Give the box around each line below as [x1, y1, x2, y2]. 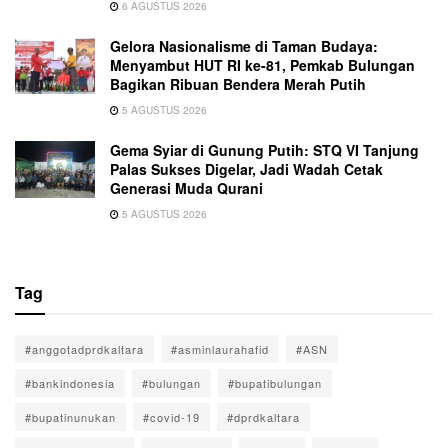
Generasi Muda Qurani [110, 177, 263, 198]
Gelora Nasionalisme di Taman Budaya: [110, 35, 378, 56]
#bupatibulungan [228, 374, 322, 391]
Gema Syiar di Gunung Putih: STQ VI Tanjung [110, 139, 419, 160]
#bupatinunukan [25, 408, 116, 425]
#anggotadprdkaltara [25, 340, 144, 357]
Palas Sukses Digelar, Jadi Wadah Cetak [110, 158, 383, 179]
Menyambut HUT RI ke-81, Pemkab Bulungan [110, 54, 415, 75]
